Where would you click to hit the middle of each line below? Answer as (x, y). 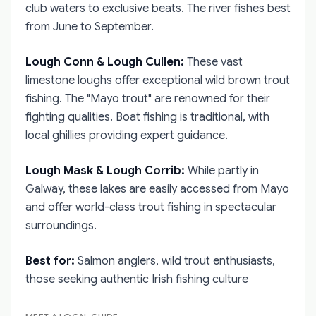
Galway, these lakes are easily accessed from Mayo (157, 189)
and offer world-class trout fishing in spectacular (151, 207)
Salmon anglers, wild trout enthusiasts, (175, 261)
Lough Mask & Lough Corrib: (105, 171)
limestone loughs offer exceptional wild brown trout (158, 80)
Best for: (50, 261)
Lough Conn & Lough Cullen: (105, 62)
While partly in (222, 171)
